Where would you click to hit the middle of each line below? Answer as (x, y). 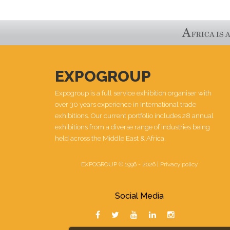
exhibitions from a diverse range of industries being (132, 127)
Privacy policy (179, 164)
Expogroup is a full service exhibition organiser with (133, 93)
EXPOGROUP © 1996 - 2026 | (121, 164)
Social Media (140, 196)
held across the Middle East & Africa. (110, 138)
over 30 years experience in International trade (126, 104)
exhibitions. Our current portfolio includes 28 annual (134, 115)
